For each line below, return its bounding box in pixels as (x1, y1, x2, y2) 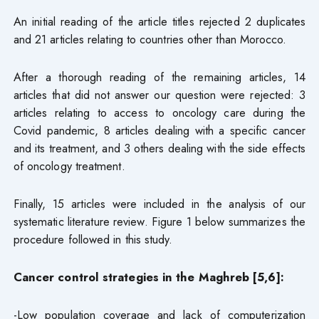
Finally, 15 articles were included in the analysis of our (13, 194, 306, 212)
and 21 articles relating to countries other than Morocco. (13, 30, 287, 48)
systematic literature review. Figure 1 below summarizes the (13, 212, 306, 230)
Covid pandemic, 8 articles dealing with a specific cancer (13, 121, 306, 139)
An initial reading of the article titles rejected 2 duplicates (13, 12, 306, 30)
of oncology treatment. (13, 157, 125, 174)
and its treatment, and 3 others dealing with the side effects (13, 139, 306, 157)
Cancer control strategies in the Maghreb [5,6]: (13, 268, 284, 286)
